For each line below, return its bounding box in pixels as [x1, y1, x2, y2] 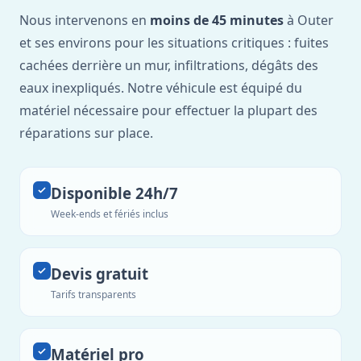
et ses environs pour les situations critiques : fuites [19, 34, 329, 52]
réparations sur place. [19, 124, 153, 142]
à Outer [284, 11, 334, 29]
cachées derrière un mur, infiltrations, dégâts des [19, 56, 318, 74]
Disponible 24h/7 [51, 183, 178, 203]
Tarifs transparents [51, 288, 136, 301]
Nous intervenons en [19, 11, 150, 29]
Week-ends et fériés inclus [51, 207, 168, 221]
